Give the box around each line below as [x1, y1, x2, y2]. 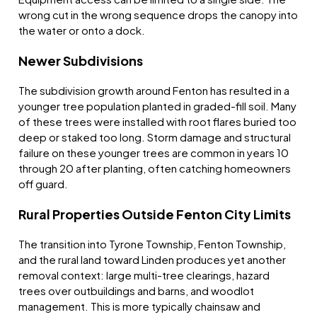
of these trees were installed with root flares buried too [18, 115, 297, 129]
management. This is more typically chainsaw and [18, 299, 261, 313]
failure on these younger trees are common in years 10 [18, 146, 289, 160]
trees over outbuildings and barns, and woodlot [18, 284, 255, 298]
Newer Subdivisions [18, 52, 144, 69]
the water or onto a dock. [18, 23, 146, 38]
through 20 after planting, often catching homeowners [18, 161, 292, 175]
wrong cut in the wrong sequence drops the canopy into [18, 8, 299, 22]
